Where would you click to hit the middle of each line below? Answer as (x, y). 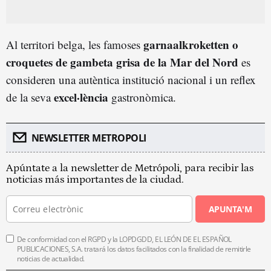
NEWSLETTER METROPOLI (89, 138)
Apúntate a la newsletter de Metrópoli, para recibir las (130, 168)
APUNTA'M (230, 209)
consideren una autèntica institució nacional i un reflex (131, 79)
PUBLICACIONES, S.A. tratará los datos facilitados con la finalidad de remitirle (134, 249)
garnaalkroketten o (191, 44)
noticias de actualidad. (51, 258)
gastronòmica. (142, 97)
